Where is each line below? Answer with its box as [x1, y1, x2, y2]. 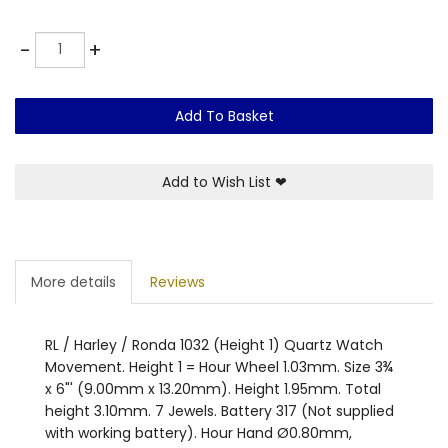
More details [31, 271, 116, 292]
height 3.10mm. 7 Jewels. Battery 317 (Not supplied [45, 400, 394, 421]
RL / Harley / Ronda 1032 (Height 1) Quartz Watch [45, 334, 383, 355]
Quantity [14, 31, 83, 52]
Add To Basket [174, 105, 274, 126]
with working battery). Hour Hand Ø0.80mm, [45, 422, 352, 443]
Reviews [150, 271, 205, 292]
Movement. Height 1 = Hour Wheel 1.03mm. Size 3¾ [45, 356, 393, 377]
